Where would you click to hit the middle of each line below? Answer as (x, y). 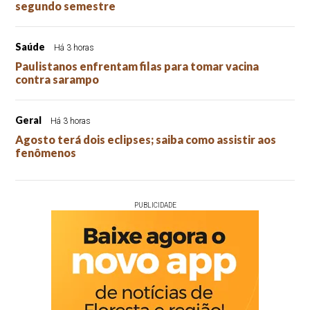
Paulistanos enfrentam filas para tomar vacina (137, 66)
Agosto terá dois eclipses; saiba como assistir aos (146, 139)
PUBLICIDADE (155, 205)
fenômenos (46, 152)
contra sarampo (57, 79)
